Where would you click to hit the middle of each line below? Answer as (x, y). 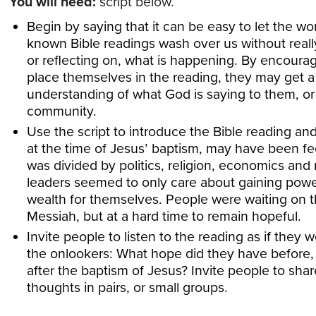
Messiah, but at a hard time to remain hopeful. (164, 217)
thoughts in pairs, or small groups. (127, 288)
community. (61, 111)
